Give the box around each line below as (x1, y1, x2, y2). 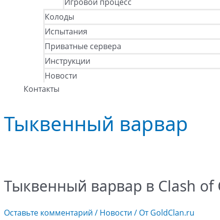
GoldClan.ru (150, 207, 194, 219)
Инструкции (45, 55, 90, 66)
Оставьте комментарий (4, 207, 93, 219)
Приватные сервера (45, 41, 121, 52)
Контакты (24, 83, 59, 94)
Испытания (45, 26, 87, 37)
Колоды (45, 11, 74, 22)
